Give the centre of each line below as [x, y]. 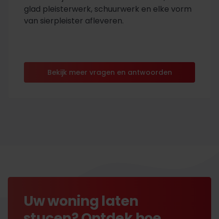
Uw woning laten [81, 201]
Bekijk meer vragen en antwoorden [109, 72]
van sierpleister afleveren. [74, 21]
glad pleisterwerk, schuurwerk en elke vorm [108, 9]
